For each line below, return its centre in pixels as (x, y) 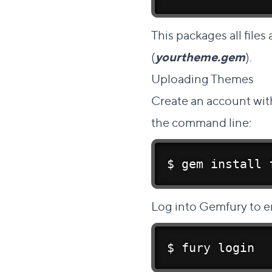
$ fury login (211, 248)
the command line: (201, 122)
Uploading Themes (204, 78)
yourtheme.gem (200, 56)
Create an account (201, 100)
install (236, 164)
